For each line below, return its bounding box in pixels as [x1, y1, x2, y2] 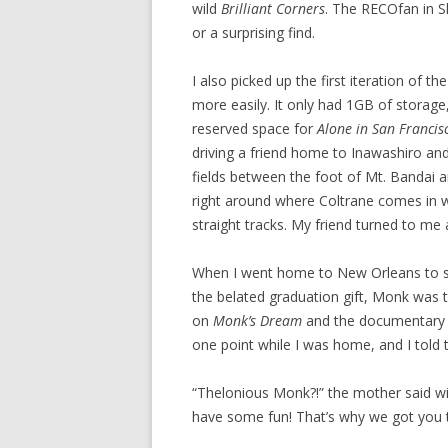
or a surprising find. [192, 23, 315, 42]
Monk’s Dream [213, 311, 302, 330]
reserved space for [192, 119, 317, 138]
